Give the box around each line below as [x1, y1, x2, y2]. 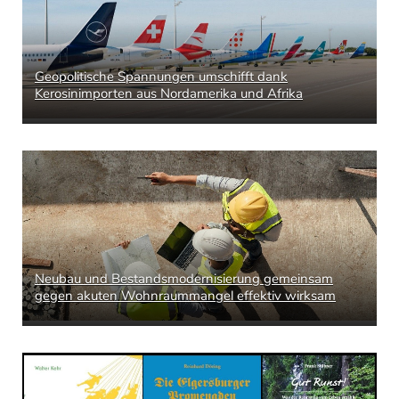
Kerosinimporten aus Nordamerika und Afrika [35, 84, 303, 102]
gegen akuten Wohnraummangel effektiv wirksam [35, 286, 336, 305]
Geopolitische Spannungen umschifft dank [35, 67, 288, 85]
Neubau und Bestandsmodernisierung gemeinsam [35, 269, 333, 288]
